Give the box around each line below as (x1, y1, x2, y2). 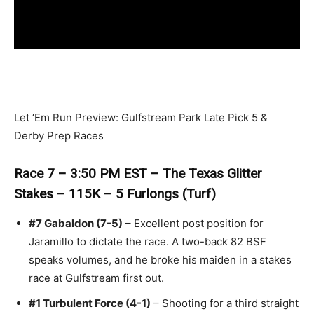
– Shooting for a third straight (151, 296, 299, 310)
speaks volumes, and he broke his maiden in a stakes (29, 252, 292, 266)
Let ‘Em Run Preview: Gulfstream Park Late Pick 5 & (14, 110, 268, 124)
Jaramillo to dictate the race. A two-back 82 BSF (29, 234, 266, 248)
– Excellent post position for (123, 216, 264, 230)
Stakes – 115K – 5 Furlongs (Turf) (14, 185, 216, 202)
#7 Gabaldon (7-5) (29, 216, 123, 230)
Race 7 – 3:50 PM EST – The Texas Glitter (14, 165, 262, 182)
